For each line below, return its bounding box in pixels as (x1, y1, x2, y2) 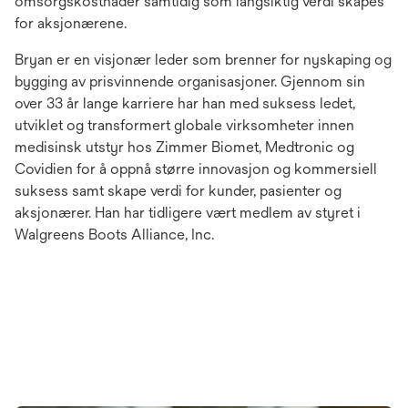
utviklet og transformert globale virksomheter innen (15, 116, 354, 134)
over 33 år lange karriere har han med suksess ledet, (15, 94, 355, 112)
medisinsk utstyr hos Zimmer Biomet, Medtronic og (15, 138, 354, 156)
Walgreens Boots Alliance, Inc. (15, 225, 214, 243)
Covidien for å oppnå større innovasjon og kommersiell (15, 159, 377, 178)
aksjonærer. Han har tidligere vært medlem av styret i (15, 203, 361, 221)
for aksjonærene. (15, 14, 127, 32)
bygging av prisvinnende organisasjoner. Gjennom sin (15, 72, 365, 90)
